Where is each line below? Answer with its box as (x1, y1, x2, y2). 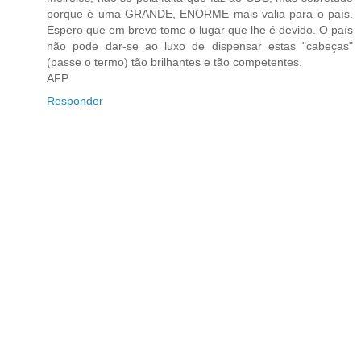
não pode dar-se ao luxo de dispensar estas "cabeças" (47, 39, 353, 52)
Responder (47, 93, 103, 107)
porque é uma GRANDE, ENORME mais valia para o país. (47, 6, 353, 20)
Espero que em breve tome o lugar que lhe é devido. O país (47, 23, 353, 36)
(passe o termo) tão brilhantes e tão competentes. (47, 55, 305, 68)
